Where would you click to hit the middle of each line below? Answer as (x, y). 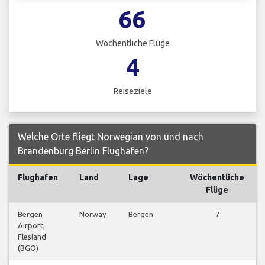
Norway (93, 214)
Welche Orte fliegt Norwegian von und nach (111, 137)
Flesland (32, 237)
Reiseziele (132, 91)
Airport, (31, 226)
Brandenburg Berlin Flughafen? (83, 151)
